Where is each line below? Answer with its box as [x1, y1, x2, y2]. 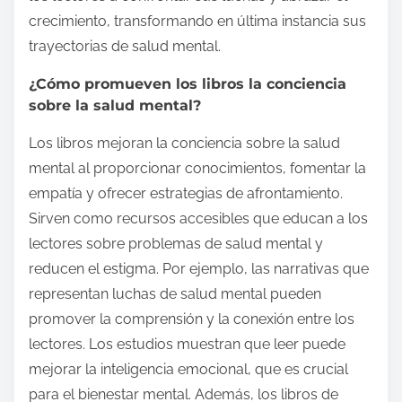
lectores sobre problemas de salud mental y [29, 234, 323, 252]
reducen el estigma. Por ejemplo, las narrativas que [29, 259, 369, 277]
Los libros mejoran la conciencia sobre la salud [29, 134, 340, 152]
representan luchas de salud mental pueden [29, 284, 321, 302]
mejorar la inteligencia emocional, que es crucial [29, 360, 348, 378]
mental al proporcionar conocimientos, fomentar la [29, 159, 366, 177]
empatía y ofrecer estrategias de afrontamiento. [29, 184, 343, 202]
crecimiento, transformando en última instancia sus [29, 12, 366, 30]
